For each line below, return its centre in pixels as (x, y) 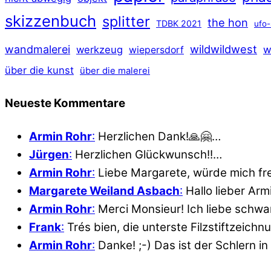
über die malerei (115, 70)
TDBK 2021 (179, 23)
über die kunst (39, 70)
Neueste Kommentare (65, 103)
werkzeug (100, 49)
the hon (228, 22)
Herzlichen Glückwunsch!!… (147, 154)
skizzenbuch (51, 21)
